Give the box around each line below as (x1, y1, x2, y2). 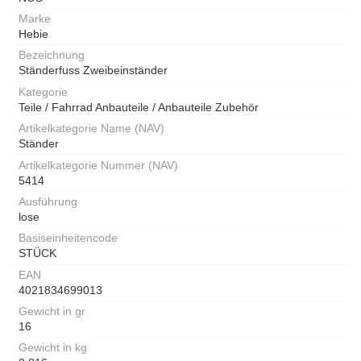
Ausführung (19, 194, 77, 208)
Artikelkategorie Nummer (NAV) (19, 158, 178, 172)
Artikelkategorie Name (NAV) (19, 122, 164, 135)
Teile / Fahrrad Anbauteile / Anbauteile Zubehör (19, 100, 259, 114)
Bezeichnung (19, 48, 85, 62)
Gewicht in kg (19, 341, 87, 355)
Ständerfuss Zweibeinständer (19, 64, 168, 77)
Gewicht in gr (19, 305, 85, 318)
